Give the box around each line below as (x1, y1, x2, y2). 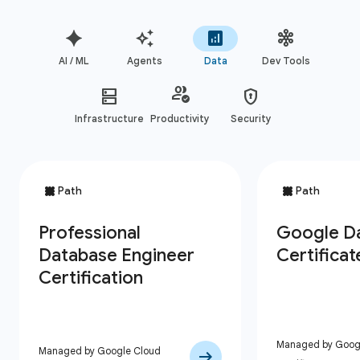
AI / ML (59, 55, 89, 67)
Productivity (150, 112, 210, 125)
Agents (127, 55, 162, 67)
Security (230, 112, 272, 125)
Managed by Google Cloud (39, 345, 161, 357)
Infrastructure (75, 112, 144, 125)
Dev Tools (262, 55, 310, 67)
